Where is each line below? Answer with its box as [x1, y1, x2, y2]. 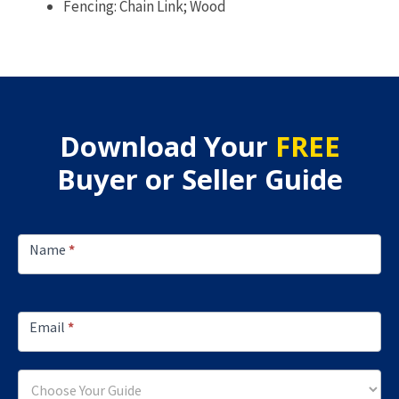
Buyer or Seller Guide [56, 160, 343, 199]
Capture [17, 263, 69, 283]
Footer [17, 215, 61, 235]
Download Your [59, 127, 275, 166]
